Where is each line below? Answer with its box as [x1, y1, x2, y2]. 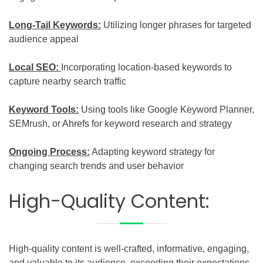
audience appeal [9, 33, 79, 44]
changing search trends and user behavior [9, 160, 184, 171]
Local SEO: [9, 62, 61, 72]
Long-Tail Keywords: [9, 19, 101, 30]
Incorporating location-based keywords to [61, 62, 232, 72]
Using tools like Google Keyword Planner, [81, 104, 254, 114]
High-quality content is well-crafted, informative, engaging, [9, 243, 249, 254]
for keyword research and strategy [89, 118, 232, 129]
